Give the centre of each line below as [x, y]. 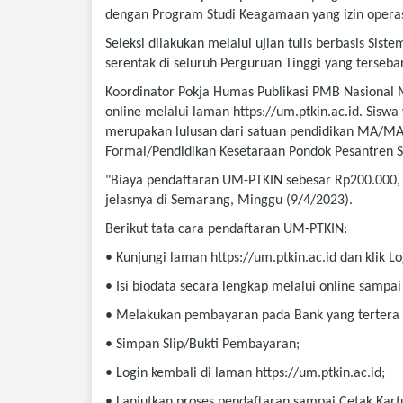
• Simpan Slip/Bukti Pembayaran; [202, 345]
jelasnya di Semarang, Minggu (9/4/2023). [229, 201]
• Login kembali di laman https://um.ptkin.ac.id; [245, 373]
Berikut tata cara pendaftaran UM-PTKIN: [226, 229]
